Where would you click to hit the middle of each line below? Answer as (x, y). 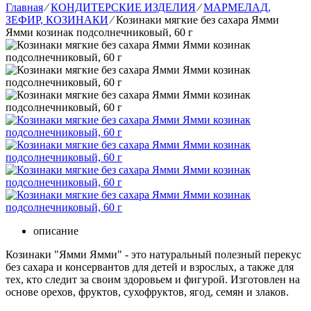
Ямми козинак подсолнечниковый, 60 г (99, 32)
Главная (24, 7)
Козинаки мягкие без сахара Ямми (197, 20)
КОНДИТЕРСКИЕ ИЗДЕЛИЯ (123, 7)
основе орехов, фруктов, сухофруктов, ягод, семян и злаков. (149, 292)
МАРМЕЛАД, (237, 7)
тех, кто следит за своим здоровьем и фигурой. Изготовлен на (153, 279)
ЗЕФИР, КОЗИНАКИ (57, 20)
